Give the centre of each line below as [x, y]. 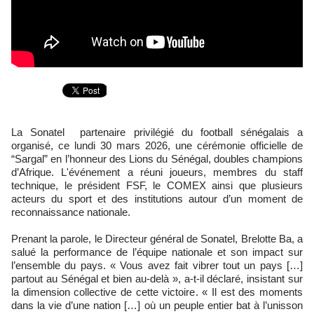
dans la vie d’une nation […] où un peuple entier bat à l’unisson [157, 305]
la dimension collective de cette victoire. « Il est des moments [157, 292]
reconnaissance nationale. [71, 212]
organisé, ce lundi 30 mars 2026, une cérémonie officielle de [157, 145]
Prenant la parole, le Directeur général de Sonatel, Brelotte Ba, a [157, 239]
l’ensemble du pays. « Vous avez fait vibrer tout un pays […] [157, 265]
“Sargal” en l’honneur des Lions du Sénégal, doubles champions [157, 159]
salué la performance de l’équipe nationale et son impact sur [157, 252]
